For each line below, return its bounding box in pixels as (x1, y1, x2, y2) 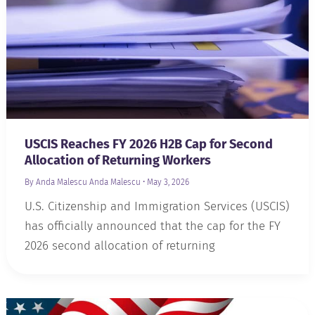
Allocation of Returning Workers (24, 153, 211, 169)
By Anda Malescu (24, 177, 87, 188)
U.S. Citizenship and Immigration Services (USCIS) (24, 199, 290, 214)
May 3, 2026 (146, 177, 189, 188)
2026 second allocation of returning (24, 238, 215, 254)
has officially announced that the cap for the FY (24, 219, 281, 234)
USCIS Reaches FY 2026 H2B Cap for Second (24, 136, 273, 153)
